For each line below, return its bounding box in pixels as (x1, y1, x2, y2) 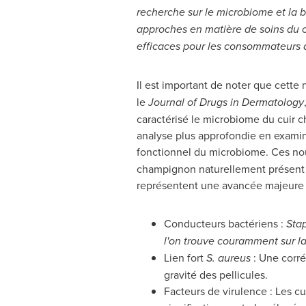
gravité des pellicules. (163, 267, 268, 282)
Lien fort (163, 250, 206, 265)
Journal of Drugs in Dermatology (148, 94, 304, 110)
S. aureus (206, 250, 251, 266)
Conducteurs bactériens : (163, 216, 286, 231)
